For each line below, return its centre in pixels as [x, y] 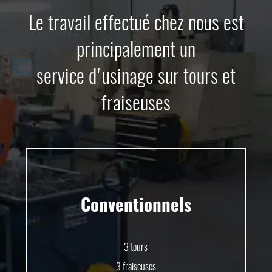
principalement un [136, 51]
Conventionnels [136, 206]
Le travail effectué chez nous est [136, 24]
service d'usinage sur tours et [136, 77]
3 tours [136, 247]
